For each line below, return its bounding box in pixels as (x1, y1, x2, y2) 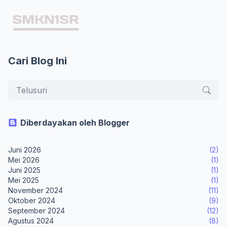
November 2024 (8, 186, 63, 195)
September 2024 (8, 206, 65, 215)
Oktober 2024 (8, 196, 55, 205)
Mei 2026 (8, 156, 40, 164)
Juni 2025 (8, 166, 41, 174)
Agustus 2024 (8, 216, 54, 225)
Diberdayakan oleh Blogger (20, 118, 130, 128)
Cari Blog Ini (8, 55, 67, 67)
